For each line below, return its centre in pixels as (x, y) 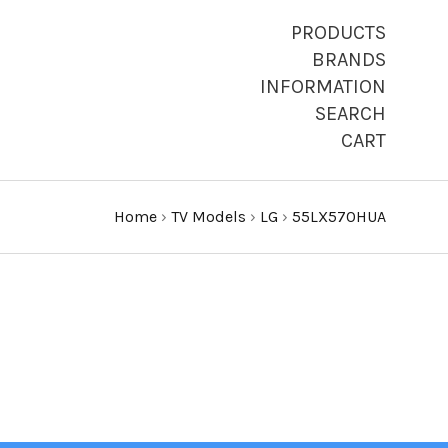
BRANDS (349, 59)
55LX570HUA (339, 216)
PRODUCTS (338, 32)
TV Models (208, 216)
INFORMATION (323, 86)
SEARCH (350, 113)
